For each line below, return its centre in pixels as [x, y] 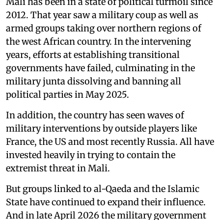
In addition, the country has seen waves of [95, 115]
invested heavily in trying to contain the [91, 155]
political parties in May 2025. [68, 94]
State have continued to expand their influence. [106, 202]
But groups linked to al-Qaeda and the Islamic [103, 189]
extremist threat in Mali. [58, 168]
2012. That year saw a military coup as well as [102, 15]
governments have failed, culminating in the [100, 68]
